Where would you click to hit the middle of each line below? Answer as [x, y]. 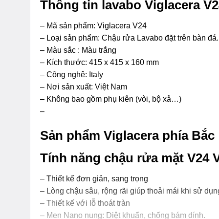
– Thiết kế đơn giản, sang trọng [94, 178]
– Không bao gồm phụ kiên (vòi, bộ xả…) [111, 99]
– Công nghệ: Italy [72, 75]
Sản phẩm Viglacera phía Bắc [127, 135]
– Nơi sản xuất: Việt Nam [84, 87]
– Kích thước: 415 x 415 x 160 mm [99, 63]
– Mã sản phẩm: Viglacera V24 [93, 26]
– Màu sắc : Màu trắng [78, 50]
